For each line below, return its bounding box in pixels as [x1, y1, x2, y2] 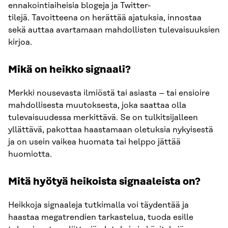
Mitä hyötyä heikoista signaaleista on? [8, 176, 201, 188]
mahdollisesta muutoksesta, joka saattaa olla [8, 101, 186, 110]
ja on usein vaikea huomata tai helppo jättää [8, 137, 181, 147]
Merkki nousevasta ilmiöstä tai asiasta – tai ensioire [8, 89, 210, 98]
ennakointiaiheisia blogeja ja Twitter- [8, 1, 151, 11]
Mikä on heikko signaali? [8, 64, 131, 76]
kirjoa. [8, 38, 32, 47]
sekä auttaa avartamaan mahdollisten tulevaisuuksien [8, 25, 220, 35]
